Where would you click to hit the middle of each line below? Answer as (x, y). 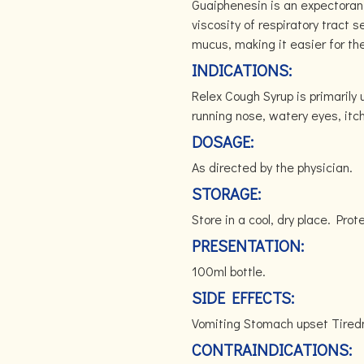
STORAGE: (226, 193)
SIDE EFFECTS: (243, 297)
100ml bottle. (229, 271)
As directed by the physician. (272, 167)
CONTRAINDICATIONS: (272, 349)
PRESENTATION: (248, 245)
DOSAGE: (223, 141)
